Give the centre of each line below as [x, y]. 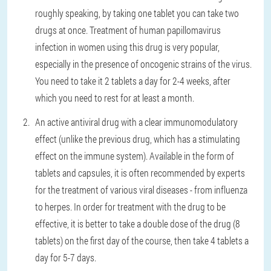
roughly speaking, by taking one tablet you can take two [137, 13]
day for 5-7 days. [66, 258]
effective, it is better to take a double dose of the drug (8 [138, 224]
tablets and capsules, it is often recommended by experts [140, 173]
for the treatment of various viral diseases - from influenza [141, 190]
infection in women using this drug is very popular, [127, 47]
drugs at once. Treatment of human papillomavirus [128, 30]
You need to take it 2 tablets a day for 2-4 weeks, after [133, 81]
